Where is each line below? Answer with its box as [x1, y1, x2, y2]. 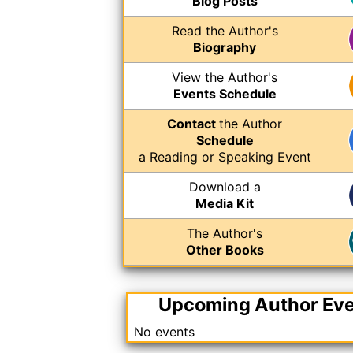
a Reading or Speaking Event [138, 148, 311, 165]
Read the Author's [171, 22, 278, 39]
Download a [188, 178, 261, 195]
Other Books [185, 241, 264, 258]
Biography [193, 39, 256, 55]
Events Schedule [173, 85, 277, 102]
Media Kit [195, 195, 254, 211]
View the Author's [172, 69, 277, 85]
